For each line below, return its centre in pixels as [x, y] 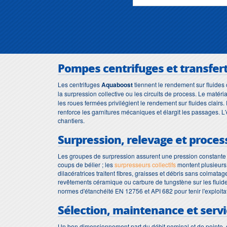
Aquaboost [117, 84]
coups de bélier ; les [86, 164]
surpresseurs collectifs [145, 164]
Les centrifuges [80, 84]
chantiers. [71, 120]
